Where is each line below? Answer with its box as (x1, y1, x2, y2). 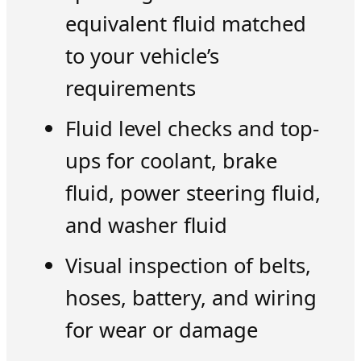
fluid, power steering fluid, (64, 178, 321, 207)
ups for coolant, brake (64, 146, 277, 175)
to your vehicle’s (64, 41, 219, 70)
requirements (64, 73, 196, 102)
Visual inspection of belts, (64, 251, 311, 280)
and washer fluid (64, 210, 227, 239)
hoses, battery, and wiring (64, 284, 317, 313)
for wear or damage (64, 316, 258, 345)
